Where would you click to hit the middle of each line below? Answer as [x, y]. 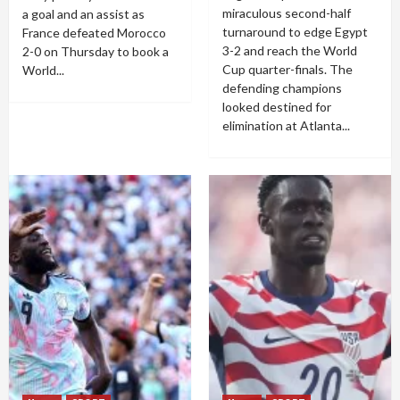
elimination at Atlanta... [286, 125]
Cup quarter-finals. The [287, 69]
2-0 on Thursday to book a [96, 51]
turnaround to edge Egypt [295, 32]
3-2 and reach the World [290, 50]
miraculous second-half [287, 13]
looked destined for [277, 107]
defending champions [282, 88]
